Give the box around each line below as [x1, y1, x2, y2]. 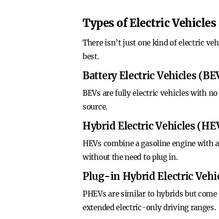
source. [83, 102, 108, 111]
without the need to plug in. [83, 153, 178, 162]
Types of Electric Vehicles [83, 16, 217, 30]
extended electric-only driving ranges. [83, 203, 216, 212]
